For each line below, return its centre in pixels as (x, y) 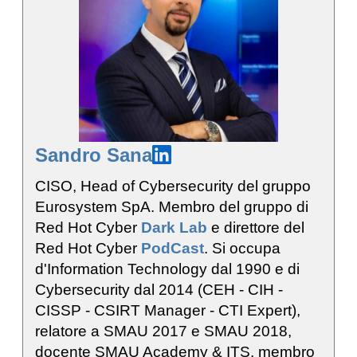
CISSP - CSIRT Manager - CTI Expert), (168, 310)
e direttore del (256, 227)
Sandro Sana (94, 155)
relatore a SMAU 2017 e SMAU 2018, (163, 331)
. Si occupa (242, 248)
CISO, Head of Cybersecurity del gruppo (173, 186)
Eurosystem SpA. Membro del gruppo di (172, 206)
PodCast (173, 248)
